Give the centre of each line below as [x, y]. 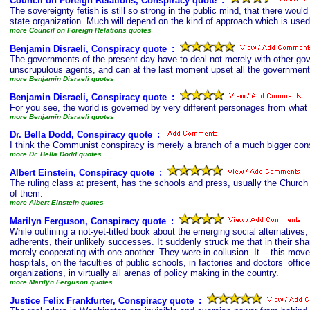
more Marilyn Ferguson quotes [61, 282]
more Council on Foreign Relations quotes [81, 30]
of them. [26, 193]
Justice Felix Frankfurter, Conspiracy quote [102, 301]
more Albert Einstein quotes [57, 202]
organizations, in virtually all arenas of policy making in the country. [144, 273]
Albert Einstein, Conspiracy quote [82, 173]
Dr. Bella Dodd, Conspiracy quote [81, 135]
